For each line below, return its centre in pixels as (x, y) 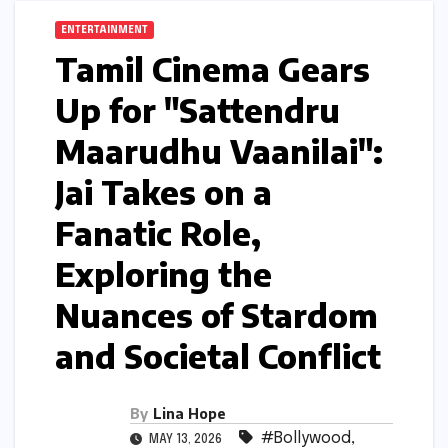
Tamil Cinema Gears (212, 69)
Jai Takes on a (163, 192)
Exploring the (163, 274)
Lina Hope (189, 414)
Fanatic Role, (158, 233)
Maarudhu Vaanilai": (219, 151)
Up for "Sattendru (197, 110)
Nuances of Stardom (216, 315)
